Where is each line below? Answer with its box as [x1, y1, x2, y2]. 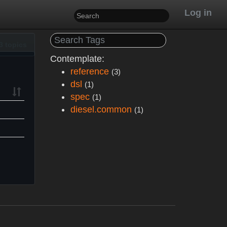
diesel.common [70, 104, 132, 115]
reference [70, 66, 109, 77]
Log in [184, 8, 212, 18]
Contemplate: [50, 54, 104, 64]
